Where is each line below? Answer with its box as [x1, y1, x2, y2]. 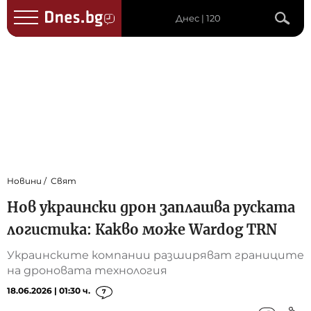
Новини [7, 176, 42, 187]
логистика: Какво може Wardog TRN [7, 221, 277, 239]
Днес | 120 [176, 12, 221, 24]
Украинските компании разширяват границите [7, 249, 304, 262]
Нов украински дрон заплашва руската [7, 199, 295, 217]
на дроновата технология [7, 264, 167, 278]
